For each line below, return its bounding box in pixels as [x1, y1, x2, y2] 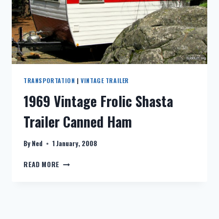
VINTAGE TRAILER [81, 76, 130, 85]
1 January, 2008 [52, 138, 98, 149]
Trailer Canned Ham [23, 111, 132, 131]
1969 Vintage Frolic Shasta [23, 90, 173, 111]
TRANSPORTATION [23, 76, 75, 85]
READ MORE [23, 159, 60, 170]
